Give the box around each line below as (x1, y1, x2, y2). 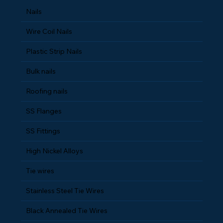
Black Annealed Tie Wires (26, 206, 108, 215)
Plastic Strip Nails (26, 46, 83, 56)
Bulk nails (26, 66, 56, 76)
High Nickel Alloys (26, 146, 84, 155)
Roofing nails (26, 86, 68, 96)
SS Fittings (26, 126, 61, 135)
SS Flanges (26, 106, 62, 115)
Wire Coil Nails (26, 26, 73, 36)
